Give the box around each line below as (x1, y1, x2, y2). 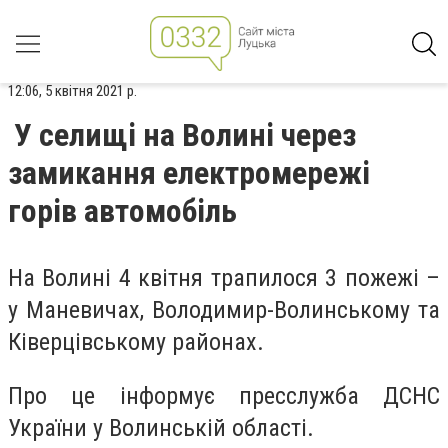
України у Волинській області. (8, 413, 314, 442)
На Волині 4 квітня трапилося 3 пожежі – (8, 264, 440, 292)
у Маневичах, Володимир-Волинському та (8, 296, 440, 324)
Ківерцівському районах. (8, 328, 264, 356)
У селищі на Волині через (14, 116, 356, 154)
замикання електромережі (8, 154, 370, 192)
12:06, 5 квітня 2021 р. (8, 82, 137, 100)
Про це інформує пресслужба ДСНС (8, 381, 440, 410)
